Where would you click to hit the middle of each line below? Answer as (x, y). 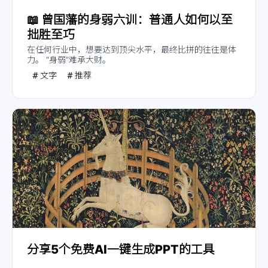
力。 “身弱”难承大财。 (78, 60)
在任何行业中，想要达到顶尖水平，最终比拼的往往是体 (132, 50)
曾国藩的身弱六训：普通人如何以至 (137, 19)
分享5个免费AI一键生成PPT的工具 (121, 249)
